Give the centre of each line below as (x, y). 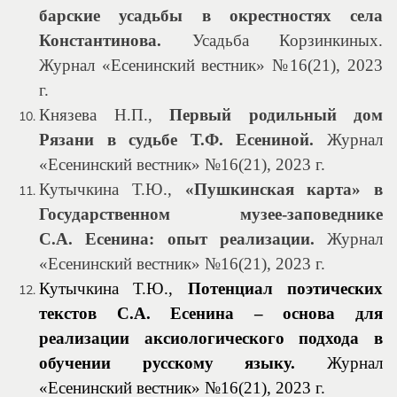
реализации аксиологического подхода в (211, 338)
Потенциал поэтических (285, 288)
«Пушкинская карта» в (284, 189)
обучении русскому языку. (167, 363)
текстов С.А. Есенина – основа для (211, 313)
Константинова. (100, 40)
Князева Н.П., (104, 115)
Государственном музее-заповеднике (211, 214)
